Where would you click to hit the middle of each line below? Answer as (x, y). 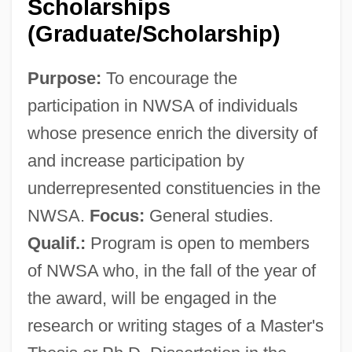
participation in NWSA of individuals (162, 105)
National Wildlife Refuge (80, 343)
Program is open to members (197, 243)
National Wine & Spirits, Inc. (90, 314)
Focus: (117, 215)
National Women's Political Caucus (110, 227)
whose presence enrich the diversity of (172, 133)
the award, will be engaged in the (152, 298)
